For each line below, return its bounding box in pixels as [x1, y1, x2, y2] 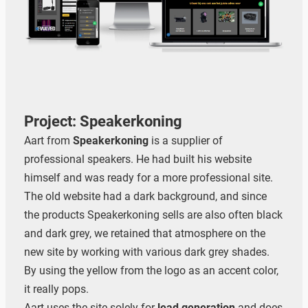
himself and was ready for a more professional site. [23, 170, 273, 184]
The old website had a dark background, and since [23, 189, 267, 203]
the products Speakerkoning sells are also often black [23, 208, 283, 221]
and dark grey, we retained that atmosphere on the [23, 226, 265, 240]
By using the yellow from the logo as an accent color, [23, 263, 278, 277]
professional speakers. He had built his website [23, 152, 252, 166]
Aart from [23, 133, 73, 147]
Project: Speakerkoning [23, 111, 182, 130]
